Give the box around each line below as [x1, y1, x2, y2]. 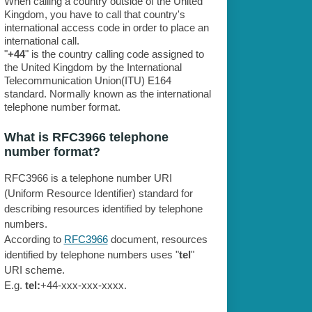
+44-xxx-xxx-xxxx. [40, 279, 127, 292]
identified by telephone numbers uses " [3, 249, 179, 261]
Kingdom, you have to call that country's [3, 8, 185, 21]
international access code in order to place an [3, 22, 209, 34]
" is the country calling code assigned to [24, 48, 204, 61]
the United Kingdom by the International [3, 61, 182, 74]
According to [3, 233, 64, 246]
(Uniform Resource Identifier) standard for [3, 187, 193, 200]
